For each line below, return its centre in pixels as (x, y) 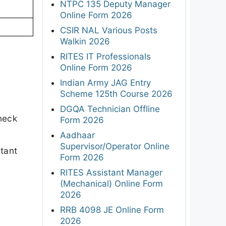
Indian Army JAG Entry (105, 82)
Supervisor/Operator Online (115, 146)
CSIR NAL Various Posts (109, 30)
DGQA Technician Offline (110, 109)
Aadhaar (77, 135)
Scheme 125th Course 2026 (116, 94)
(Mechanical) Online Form (111, 183)
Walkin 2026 (85, 41)
